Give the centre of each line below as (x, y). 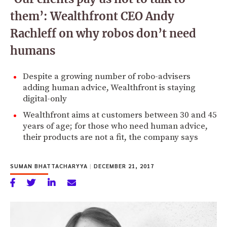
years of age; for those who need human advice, (115, 126)
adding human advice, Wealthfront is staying (109, 87)
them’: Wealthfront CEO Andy (92, 16)
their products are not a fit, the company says (110, 137)
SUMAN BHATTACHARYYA (50, 166)
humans (33, 50)
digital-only (45, 99)
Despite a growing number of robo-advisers (107, 76)
